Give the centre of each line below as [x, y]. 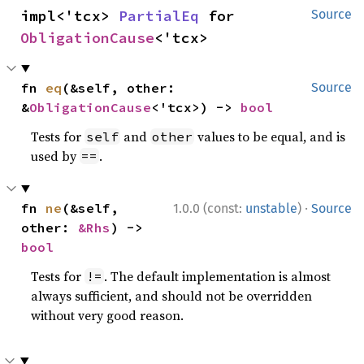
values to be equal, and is [270, 136]
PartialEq [159, 15]
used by [56, 156]
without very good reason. [108, 315]
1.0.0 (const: [209, 208]
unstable [271, 208]
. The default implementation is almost [218, 276]
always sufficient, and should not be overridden [172, 295]
